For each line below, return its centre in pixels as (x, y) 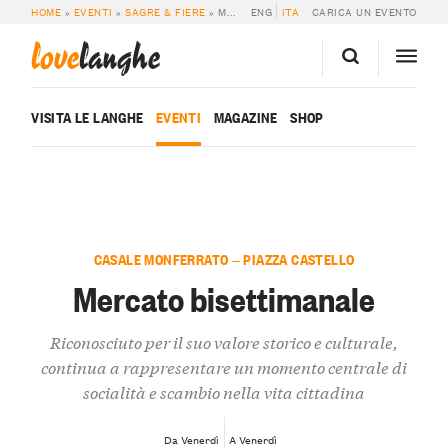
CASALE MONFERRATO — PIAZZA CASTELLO (224, 259)
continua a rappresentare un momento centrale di (224, 367)
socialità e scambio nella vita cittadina (224, 392)
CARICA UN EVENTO (364, 12)
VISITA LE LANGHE (87, 117)
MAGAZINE (245, 117)
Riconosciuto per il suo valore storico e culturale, (224, 342)
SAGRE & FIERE (165, 12)
